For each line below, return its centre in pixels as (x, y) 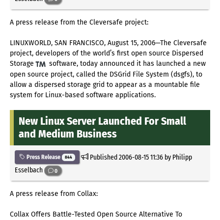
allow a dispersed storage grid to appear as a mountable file (105, 84)
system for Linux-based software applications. (83, 95)
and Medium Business (68, 134)
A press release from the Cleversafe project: (79, 22)
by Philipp (177, 157)
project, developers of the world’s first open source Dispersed (107, 53)
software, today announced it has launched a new (127, 63)
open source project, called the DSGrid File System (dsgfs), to (106, 74)
